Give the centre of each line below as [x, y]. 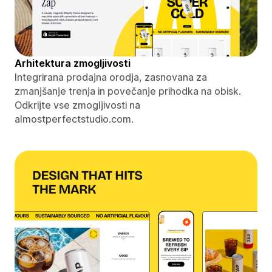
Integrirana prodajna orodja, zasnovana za [111, 77]
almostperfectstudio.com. [74, 119]
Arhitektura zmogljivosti [73, 63]
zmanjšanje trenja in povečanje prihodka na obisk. [128, 91]
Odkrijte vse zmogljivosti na [77, 105]
